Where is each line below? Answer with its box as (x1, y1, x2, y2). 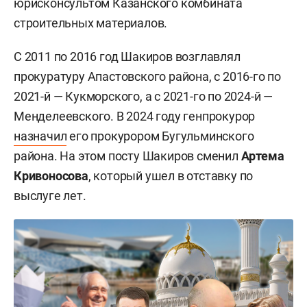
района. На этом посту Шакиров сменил (14, 148, 241, 163)
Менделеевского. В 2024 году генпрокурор (14, 108, 256, 123)
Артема (241, 148, 284, 163)
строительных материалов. (14, 15, 168, 30)
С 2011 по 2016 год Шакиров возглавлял (14, 49, 241, 64)
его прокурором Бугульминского (66, 128, 254, 143)
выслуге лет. (14, 188, 86, 203)
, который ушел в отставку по (88, 168, 254, 183)
